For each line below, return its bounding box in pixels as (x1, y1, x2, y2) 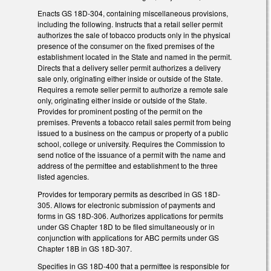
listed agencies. (38, 171, 91, 182)
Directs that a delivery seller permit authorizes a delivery (38, 62, 221, 73)
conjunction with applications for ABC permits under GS (38, 232, 219, 243)
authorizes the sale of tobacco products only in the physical (38, 30, 230, 41)
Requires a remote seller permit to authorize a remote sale (38, 84, 228, 95)
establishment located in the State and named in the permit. (38, 51, 232, 62)
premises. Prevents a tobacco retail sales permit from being (38, 117, 231, 128)
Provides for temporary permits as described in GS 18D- (38, 189, 220, 200)
